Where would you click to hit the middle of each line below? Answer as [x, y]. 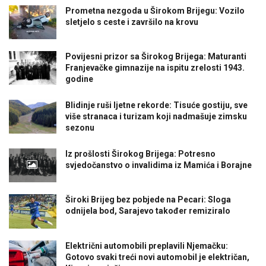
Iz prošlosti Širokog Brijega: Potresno [140, 154]
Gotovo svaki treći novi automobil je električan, [157, 257]
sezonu [80, 128]
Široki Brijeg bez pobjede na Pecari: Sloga [148, 200]
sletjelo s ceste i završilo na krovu [132, 22]
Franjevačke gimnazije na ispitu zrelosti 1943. [155, 68]
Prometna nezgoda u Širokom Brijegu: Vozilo [155, 10]
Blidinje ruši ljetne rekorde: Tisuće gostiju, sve [156, 105]
